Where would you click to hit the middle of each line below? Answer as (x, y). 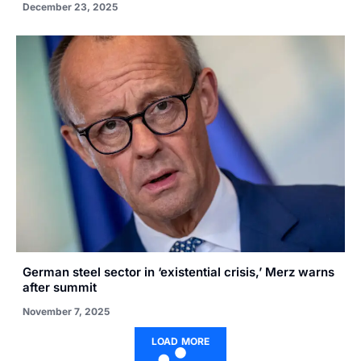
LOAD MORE (180, 342)
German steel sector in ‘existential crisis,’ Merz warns (178, 272)
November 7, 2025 (66, 312)
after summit (60, 288)
